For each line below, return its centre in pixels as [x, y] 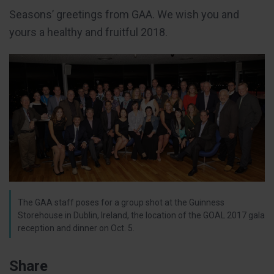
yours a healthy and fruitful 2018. [88, 32]
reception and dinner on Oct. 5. [76, 228]
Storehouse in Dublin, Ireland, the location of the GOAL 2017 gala [141, 215]
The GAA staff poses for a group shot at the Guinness [121, 202]
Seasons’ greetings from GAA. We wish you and [124, 14]
